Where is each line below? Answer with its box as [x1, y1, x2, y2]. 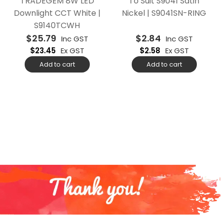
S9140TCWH [34, 19, 80, 31]
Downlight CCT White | [13, 7, 101, 19]
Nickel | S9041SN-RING [122, 7, 206, 19]
